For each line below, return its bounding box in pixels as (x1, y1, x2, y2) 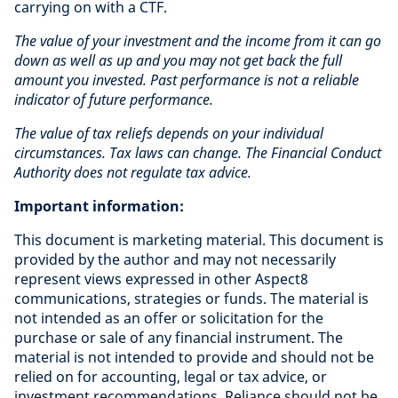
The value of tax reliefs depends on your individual (14, 123, 323, 143)
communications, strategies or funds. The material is (14, 288, 369, 308)
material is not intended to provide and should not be (14, 346, 374, 367)
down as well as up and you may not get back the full (14, 50, 342, 70)
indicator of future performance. (14, 89, 213, 109)
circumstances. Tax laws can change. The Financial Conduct (14, 142, 381, 163)
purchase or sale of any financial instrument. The (14, 327, 343, 347)
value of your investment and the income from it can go (40, 30, 381, 51)
